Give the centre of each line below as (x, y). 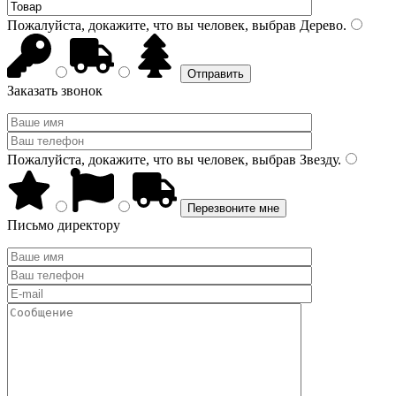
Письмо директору (64, 225)
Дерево (320, 25)
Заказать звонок (55, 91)
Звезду (317, 160)
